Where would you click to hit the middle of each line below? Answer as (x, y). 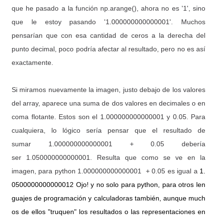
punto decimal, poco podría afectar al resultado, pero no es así (108, 49)
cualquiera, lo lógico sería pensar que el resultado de (108, 130)
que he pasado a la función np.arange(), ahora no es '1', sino (108, 8)
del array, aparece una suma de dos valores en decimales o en (108, 103)
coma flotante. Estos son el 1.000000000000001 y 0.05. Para (108, 117)
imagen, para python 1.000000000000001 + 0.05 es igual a (106, 171)
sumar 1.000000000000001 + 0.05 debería (108, 144)
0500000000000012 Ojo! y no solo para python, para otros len (108, 185)
